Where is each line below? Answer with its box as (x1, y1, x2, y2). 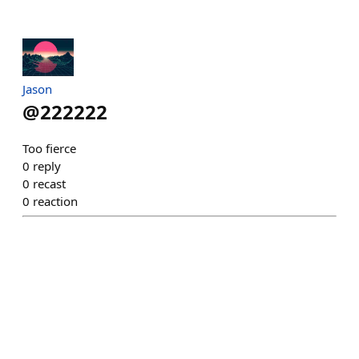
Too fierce (22, 139, 76, 156)
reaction (33, 192, 78, 209)
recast (33, 175, 66, 192)
